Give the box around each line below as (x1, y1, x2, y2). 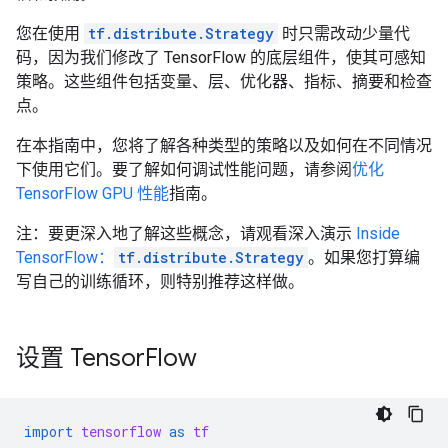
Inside (356, 224, 400, 243)
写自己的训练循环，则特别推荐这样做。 (16, 272, 304, 291)
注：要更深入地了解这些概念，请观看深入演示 (16, 224, 356, 243)
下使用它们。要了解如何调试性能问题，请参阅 (16, 160, 352, 179)
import (24, 422, 73, 441)
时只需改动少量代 (278, 24, 410, 43)
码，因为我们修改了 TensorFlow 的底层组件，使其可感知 (16, 48, 426, 67)
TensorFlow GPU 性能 (16, 184, 169, 203)
